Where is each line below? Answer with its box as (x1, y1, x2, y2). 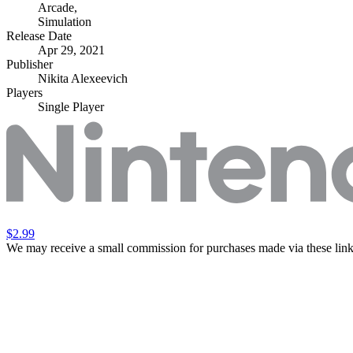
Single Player (38, 99, 104, 113)
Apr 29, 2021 (38, 43, 105, 57)
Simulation (38, 14, 91, 28)
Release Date (6, 28, 72, 43)
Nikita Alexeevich (38, 71, 128, 85)
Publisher (6, 57, 53, 71)
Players (6, 85, 43, 99)
